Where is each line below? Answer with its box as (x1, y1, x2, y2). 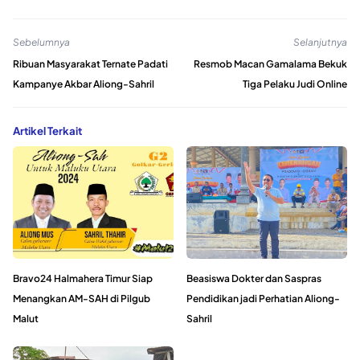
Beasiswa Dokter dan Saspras (186, 272, 321, 284)
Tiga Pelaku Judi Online (243, 78, 347, 91)
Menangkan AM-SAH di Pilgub (13, 292, 150, 305)
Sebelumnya (13, 35, 70, 48)
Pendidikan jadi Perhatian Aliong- (186, 292, 340, 305)
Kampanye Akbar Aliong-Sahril (13, 78, 154, 91)
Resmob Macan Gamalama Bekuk (194, 58, 347, 71)
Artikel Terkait (13, 124, 82, 138)
